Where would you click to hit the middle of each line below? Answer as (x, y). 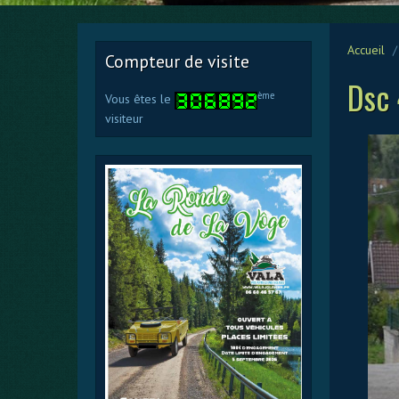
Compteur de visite (177, 61)
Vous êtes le (140, 99)
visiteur (124, 118)
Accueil (366, 50)
